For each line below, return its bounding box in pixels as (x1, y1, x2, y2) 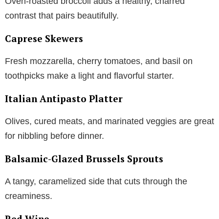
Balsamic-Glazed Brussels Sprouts (5, 152, 163, 165)
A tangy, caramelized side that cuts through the (5, 176, 187, 186)
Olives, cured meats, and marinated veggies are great (5, 116, 214, 126)
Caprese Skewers (5, 32, 83, 44)
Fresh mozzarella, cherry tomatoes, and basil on (5, 56, 193, 66)
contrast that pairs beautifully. (5, 10, 119, 21)
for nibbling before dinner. (5, 131, 104, 141)
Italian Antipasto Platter (5, 92, 123, 105)
